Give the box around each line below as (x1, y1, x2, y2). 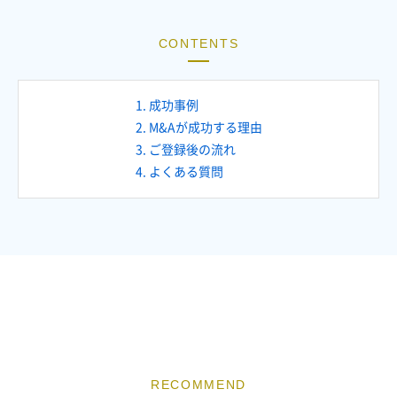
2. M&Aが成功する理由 (135, 121, 262, 135)
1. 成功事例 (135, 99, 198, 113)
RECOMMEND (150, 378, 247, 393)
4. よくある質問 (135, 166, 223, 179)
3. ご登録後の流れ (135, 144, 236, 157)
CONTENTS (158, 36, 239, 51)
